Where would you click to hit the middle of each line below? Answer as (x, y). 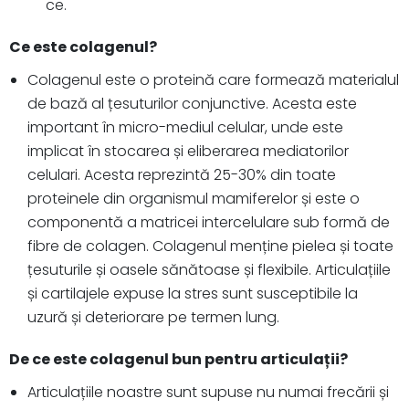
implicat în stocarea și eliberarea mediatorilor (188, 152)
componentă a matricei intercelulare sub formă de (209, 223)
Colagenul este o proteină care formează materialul (213, 80)
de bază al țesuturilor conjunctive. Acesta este (192, 104)
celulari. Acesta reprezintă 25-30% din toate (182, 175)
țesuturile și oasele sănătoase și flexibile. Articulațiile (209, 270)
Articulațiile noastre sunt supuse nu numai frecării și (208, 393)
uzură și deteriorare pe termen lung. (153, 318)
